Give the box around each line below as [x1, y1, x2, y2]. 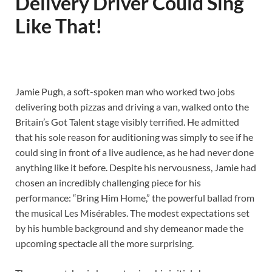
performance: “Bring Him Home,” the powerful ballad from [15, 192, 254, 204]
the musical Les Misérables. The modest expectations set [15, 207, 250, 219]
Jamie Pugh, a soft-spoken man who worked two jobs [15, 86, 235, 98]
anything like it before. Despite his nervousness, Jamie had [15, 161, 256, 174]
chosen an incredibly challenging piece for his [15, 177, 201, 189]
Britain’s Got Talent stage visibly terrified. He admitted [15, 116, 239, 128]
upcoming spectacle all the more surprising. [15, 237, 194, 250]
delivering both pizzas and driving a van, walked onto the [15, 101, 249, 113]
